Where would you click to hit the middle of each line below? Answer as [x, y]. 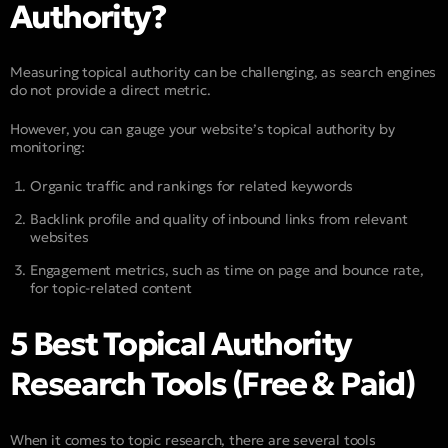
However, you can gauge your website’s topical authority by [202, 129]
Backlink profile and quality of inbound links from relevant [219, 219]
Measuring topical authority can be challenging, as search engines [223, 72]
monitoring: [48, 147]
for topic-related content [111, 288]
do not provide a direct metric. [110, 90]
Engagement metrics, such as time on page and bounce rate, [227, 270]
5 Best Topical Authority [181, 344]
